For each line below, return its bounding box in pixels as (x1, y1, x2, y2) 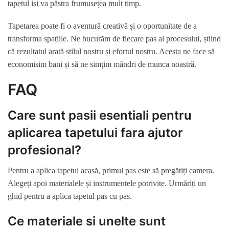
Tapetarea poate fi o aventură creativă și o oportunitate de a (8, 21, 197, 31)
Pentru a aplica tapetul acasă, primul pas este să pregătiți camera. (8, 166, 214, 175)
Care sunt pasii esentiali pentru (8, 108, 192, 123)
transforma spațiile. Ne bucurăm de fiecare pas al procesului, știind (8, 34, 221, 43)
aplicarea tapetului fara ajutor (8, 125, 183, 141)
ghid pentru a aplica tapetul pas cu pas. (8, 192, 132, 201)
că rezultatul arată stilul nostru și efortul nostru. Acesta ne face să (8, 47, 215, 56)
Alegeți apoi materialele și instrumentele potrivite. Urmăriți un (8, 179, 206, 188)
